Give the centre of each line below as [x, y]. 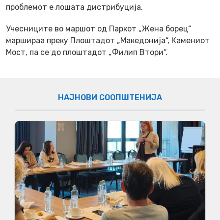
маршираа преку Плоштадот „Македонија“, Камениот [108, 41]
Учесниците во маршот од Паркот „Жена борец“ [98, 29]
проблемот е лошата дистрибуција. [74, 7]
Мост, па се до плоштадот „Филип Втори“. [87, 53]
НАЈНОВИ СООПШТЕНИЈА [110, 98]
